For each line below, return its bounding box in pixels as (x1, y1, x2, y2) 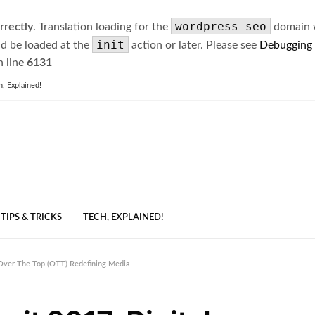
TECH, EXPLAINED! (83, 213, 164, 223)
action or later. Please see (129, 39, 259, 51)
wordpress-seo (175, 20, 266, 33)
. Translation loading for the (33, 21, 171, 32)
